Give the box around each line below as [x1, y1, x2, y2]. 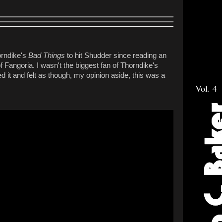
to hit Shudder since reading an [65, 52, 166, 60]
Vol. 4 [195, 82, 217, 95]
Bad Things [28, 52, 65, 60]
